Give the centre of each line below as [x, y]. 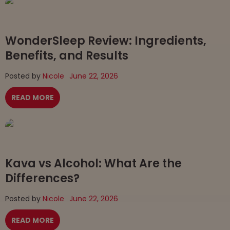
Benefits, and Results [67, 55]
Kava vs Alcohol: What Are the [93, 163]
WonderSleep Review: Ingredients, [106, 41]
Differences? [42, 178]
